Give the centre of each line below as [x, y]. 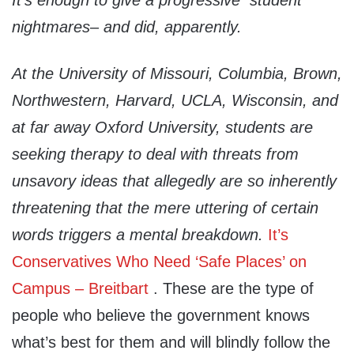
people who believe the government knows [161, 316]
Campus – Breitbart [80, 289]
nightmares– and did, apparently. [127, 27]
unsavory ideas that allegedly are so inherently [174, 181]
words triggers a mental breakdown [135, 235]
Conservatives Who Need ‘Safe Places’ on [159, 262]
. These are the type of [231, 289]
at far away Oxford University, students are [162, 128]
